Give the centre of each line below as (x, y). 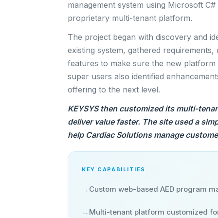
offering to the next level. (114, 90)
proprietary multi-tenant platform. (130, 18)
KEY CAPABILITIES (114, 169)
